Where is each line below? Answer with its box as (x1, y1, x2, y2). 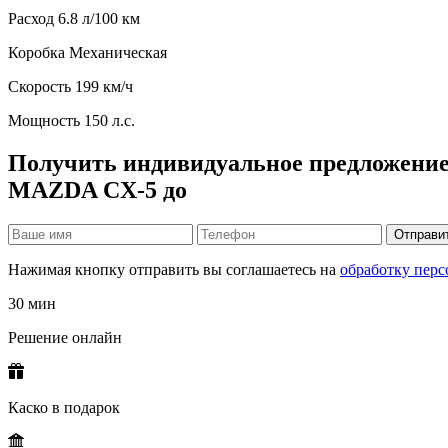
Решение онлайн (8, 328, 122, 346)
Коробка (8, 44, 69, 62)
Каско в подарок (8, 398, 120, 416)
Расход (8, 10, 58, 28)
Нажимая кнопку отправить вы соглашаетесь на (8, 260, 340, 278)
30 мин (8, 294, 56, 312)
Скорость (8, 78, 75, 96)
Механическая (69, 44, 167, 62)
